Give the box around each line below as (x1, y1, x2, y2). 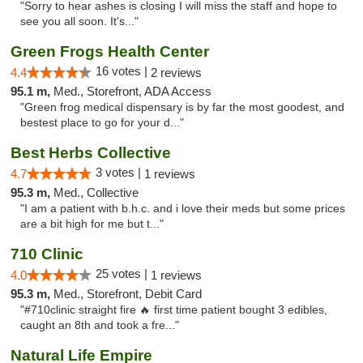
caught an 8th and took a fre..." (20, 319, 179, 331)
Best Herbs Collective (11, 144, 171, 161)
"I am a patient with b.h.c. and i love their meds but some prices (20, 203, 345, 215)
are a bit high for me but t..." (20, 218, 164, 230)
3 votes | (96, 165, 144, 179)
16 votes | (96, 64, 151, 78)
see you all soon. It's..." (20, 15, 139, 28)
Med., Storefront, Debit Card (53, 287, 202, 301)
